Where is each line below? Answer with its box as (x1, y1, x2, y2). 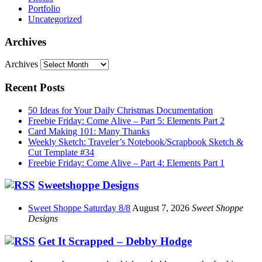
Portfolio (28, 3, 60, 13)
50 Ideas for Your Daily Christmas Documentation (28, 105, 213, 115)
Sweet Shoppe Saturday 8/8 (28, 203, 130, 213)
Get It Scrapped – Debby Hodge (38, 235, 192, 247)
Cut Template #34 (28, 147, 94, 157)
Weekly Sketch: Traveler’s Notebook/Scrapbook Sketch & (28, 136, 243, 147)
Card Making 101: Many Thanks (28, 126, 150, 136)
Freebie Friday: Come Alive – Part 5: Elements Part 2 (28, 115, 225, 126)
